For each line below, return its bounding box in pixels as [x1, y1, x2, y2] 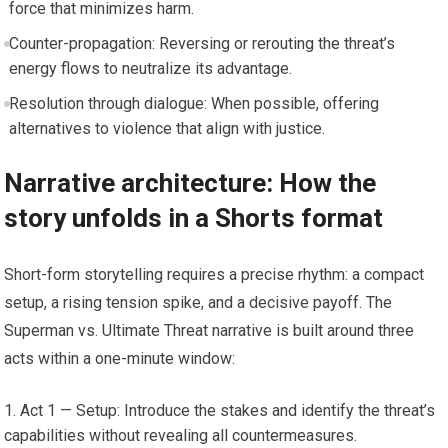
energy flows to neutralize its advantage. [8, 58, 292, 78]
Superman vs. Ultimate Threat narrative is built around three [4, 320, 415, 340]
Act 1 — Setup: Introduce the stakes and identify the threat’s [20, 400, 436, 420]
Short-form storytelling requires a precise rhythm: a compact [4, 264, 425, 284]
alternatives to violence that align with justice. [8, 118, 325, 138]
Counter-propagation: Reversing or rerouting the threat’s [8, 33, 395, 53]
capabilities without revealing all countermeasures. [4, 425, 358, 445]
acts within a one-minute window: [4, 348, 236, 368]
